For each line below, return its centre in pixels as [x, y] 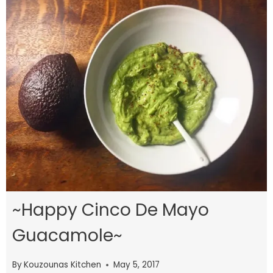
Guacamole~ [67, 235]
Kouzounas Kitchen [63, 265]
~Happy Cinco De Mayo [111, 210]
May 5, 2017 [137, 265]
